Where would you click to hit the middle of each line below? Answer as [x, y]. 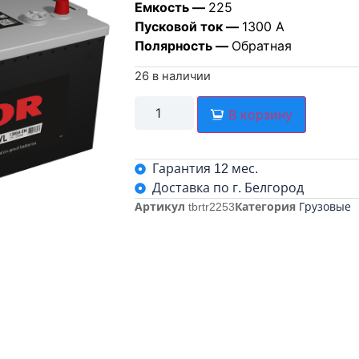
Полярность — [183, 45]
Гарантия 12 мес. [206, 169]
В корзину [260, 115]
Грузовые [325, 207]
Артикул [161, 207]
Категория [265, 207]
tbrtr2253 [211, 207]
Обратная [261, 45]
